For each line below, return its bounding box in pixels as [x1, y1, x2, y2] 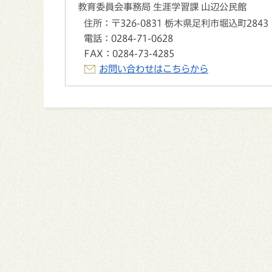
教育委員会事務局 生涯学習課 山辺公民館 [78, 2, 246, 12]
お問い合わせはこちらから [99, 64, 208, 74]
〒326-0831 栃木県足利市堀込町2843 [111, 18, 268, 29]
